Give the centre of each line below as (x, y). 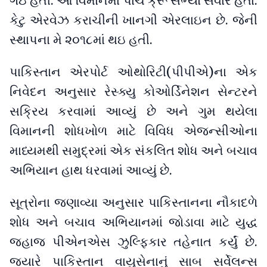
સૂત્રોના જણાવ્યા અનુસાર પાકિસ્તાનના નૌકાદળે (133, 202)
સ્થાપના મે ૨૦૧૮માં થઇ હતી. (81, 40)
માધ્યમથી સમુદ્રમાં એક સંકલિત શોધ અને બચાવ (133, 150)
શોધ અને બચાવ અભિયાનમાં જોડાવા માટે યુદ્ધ (133, 222)
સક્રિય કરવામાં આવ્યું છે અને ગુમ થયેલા (133, 111)
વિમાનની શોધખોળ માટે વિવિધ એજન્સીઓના (133, 131)
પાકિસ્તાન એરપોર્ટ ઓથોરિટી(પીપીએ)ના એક (133, 72)
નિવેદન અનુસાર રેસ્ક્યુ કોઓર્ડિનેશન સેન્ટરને (133, 91)
